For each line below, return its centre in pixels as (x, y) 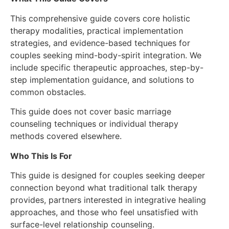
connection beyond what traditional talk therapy (104, 188)
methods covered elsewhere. (66, 136)
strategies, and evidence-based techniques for (100, 43)
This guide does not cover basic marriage (91, 112)
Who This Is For (41, 156)
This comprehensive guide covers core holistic (100, 18)
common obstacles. (48, 92)
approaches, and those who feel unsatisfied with (104, 212)
